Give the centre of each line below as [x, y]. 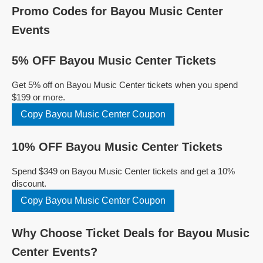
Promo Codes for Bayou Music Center [117, 11]
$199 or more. [38, 97]
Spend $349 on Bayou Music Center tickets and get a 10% [123, 171]
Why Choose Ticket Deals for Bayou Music [131, 233]
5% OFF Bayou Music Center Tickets [114, 60]
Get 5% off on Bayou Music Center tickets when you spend [125, 85]
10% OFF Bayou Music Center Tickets [117, 147]
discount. [29, 183]
